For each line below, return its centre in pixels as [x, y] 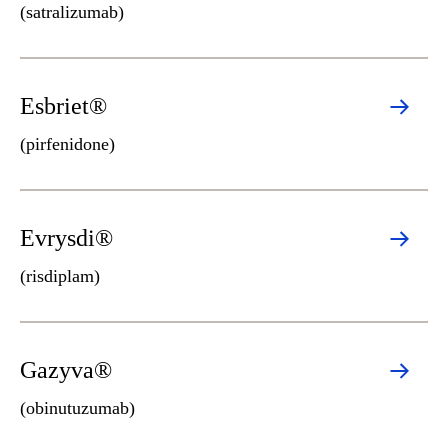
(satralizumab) [72, 12]
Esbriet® [63, 106]
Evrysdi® [66, 238]
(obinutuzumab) [77, 408]
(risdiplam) [60, 276]
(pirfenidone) [67, 144]
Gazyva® [66, 370]
